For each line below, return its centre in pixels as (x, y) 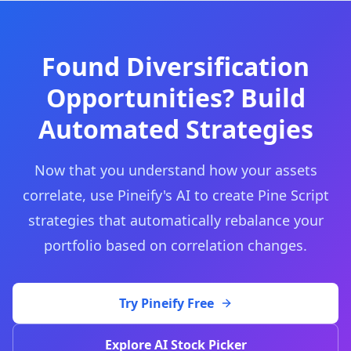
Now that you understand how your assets (175, 170)
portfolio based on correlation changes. (175, 245)
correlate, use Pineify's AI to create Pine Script (175, 195)
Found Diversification (175, 66)
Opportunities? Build (175, 98)
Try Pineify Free (166, 303)
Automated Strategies (175, 129)
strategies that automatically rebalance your (175, 220)
